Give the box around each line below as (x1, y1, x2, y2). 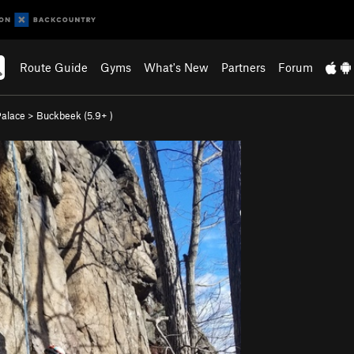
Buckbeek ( (36, 109, 87, 122)
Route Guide (20, 60, 88, 74)
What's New (144, 60, 209, 74)
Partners (221, 60, 266, 74)
